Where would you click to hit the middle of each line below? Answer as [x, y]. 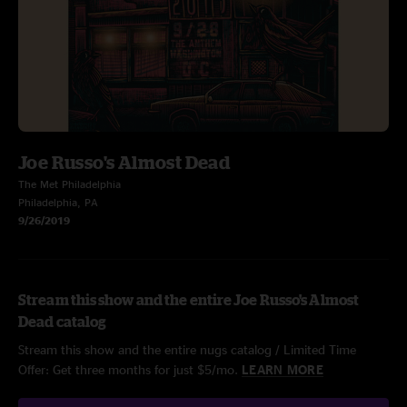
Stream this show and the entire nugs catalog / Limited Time [187, 349]
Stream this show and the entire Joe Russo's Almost [189, 300]
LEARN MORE [283, 369]
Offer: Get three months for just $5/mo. [130, 369]
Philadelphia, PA [58, 202]
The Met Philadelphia [69, 184]
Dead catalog [63, 322]
